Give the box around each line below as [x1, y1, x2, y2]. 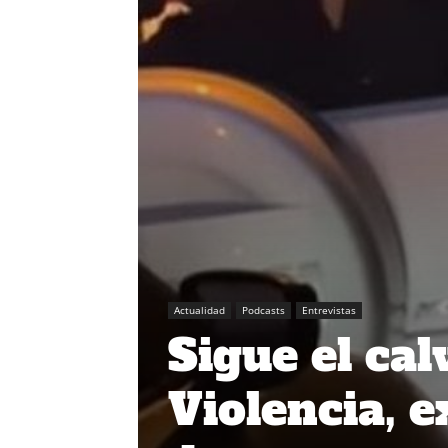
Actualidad [174, 303, 225, 318]
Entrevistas [302, 303, 356, 318]
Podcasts [242, 303, 285, 318]
